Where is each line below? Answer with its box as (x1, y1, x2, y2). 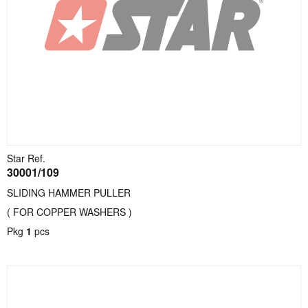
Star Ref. (7, 151, 45, 165)
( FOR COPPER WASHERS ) (7, 205, 132, 219)
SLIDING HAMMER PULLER (7, 186, 131, 199)
